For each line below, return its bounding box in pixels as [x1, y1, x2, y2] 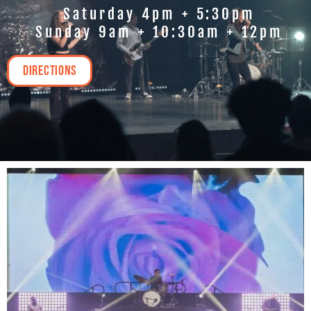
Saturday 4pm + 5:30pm [62, 4, 255, 23]
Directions [23, 62, 76, 79]
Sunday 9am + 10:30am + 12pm [35, 22, 283, 41]
